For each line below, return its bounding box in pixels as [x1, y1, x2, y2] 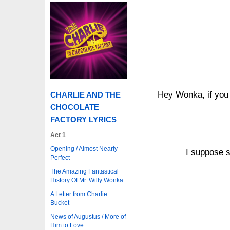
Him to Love [50, 221, 84, 229]
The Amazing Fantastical [50, 167, 119, 175]
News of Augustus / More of [50, 213, 126, 220]
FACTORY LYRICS [50, 114, 117, 124]
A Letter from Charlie [50, 190, 107, 198]
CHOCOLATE [50, 102, 99, 111]
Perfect [50, 154, 70, 161]
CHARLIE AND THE [50, 90, 121, 99]
